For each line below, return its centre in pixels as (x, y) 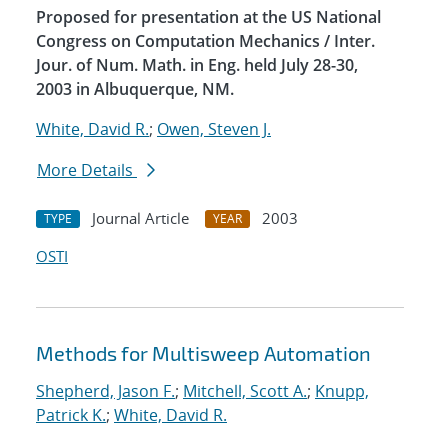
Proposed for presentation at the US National (208, 17)
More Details (87, 170)
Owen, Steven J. (214, 129)
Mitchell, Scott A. (245, 391)
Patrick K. (71, 415)
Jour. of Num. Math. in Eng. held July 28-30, (197, 65)
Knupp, (342, 391)
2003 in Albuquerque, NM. (135, 89)
